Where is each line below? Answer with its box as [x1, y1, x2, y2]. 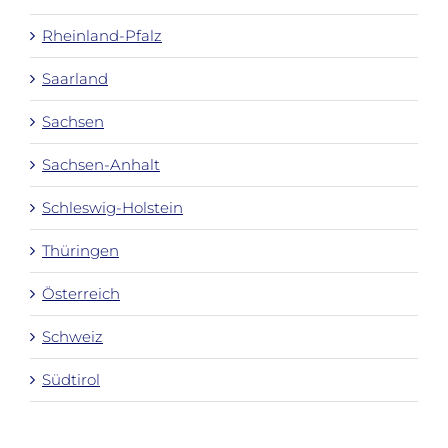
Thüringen [42, 241, 119, 261]
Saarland [42, 69, 108, 89]
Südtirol [42, 370, 100, 390]
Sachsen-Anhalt [42, 155, 160, 175]
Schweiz [42, 327, 103, 347]
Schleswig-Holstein [42, 198, 183, 218]
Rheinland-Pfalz [42, 26, 162, 46]
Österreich [42, 284, 120, 304]
